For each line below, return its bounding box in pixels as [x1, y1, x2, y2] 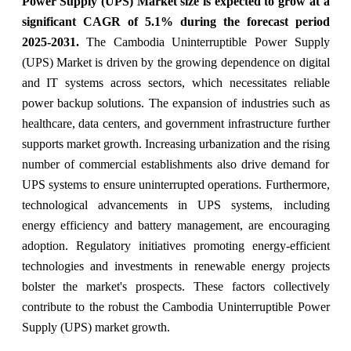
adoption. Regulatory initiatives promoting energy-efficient [21, 238, 330, 252]
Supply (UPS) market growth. [21, 320, 170, 334]
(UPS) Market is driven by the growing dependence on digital [21, 55, 330, 69]
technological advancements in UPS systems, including [21, 197, 330, 212]
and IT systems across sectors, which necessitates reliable [21, 75, 330, 89]
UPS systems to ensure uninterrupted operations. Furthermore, [21, 177, 330, 191]
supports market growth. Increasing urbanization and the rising [21, 136, 330, 150]
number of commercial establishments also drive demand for [21, 157, 330, 171]
